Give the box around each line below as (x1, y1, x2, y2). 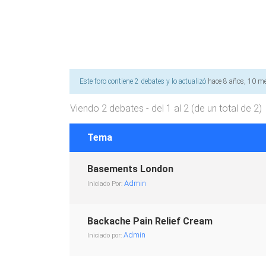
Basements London (87, 163, 173, 175)
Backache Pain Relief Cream (87, 216, 213, 227)
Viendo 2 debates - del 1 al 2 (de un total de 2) (70, 103, 262, 114)
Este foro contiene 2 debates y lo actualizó (80, 77, 208, 85)
